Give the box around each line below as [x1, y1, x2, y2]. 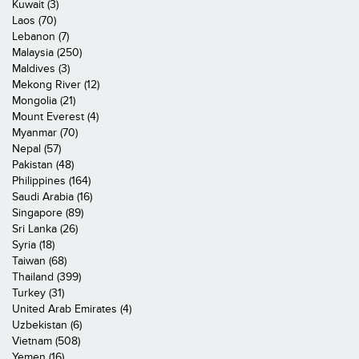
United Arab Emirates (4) [12, 302, 131, 317]
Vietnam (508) [12, 334, 80, 349]
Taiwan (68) [12, 254, 67, 268]
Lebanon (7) [12, 30, 69, 44]
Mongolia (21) [12, 94, 75, 108]
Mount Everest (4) [12, 110, 99, 124]
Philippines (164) [12, 174, 91, 188]
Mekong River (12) [12, 78, 99, 92]
